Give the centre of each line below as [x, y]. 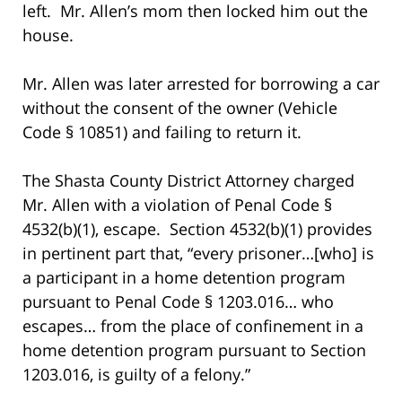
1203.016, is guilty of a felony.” [136, 374]
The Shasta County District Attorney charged [188, 180]
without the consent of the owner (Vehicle [180, 107]
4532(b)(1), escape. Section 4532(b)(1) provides [197, 228]
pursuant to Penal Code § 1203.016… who [178, 301]
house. [48, 35]
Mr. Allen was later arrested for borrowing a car [201, 83]
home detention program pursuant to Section [194, 350]
